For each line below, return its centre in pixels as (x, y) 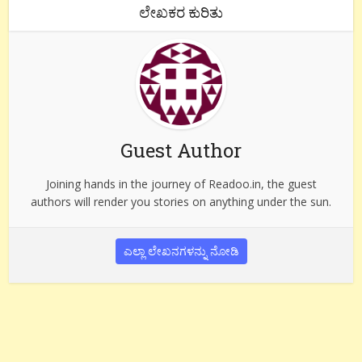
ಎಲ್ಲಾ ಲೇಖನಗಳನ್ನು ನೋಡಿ (181, 251)
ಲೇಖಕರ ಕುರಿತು (181, 13)
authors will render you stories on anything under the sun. (181, 202)
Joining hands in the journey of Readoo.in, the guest (181, 184)
